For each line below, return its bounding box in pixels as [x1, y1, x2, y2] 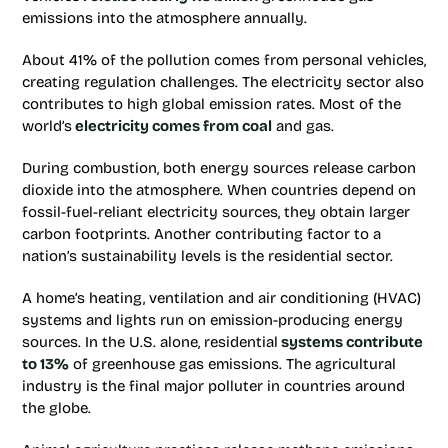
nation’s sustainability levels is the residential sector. [22, 247, 393, 265]
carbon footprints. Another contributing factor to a [22, 225, 381, 243]
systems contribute [278, 333, 423, 351]
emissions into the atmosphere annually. [22, 9, 307, 27]
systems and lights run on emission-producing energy [22, 311, 403, 329]
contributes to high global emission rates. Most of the [22, 95, 401, 113]
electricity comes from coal [72, 117, 272, 135]
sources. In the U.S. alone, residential [22, 333, 278, 351]
